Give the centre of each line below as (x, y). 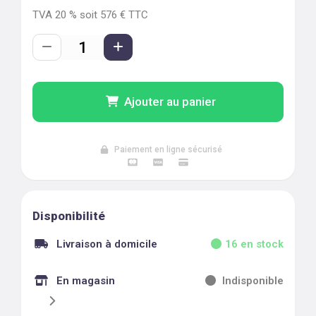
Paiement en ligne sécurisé (168, 150)
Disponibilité (69, 216)
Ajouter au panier (170, 102)
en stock (261, 244)
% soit (82, 15)
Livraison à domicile (107, 244)
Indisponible (253, 281)
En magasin (86, 281)
